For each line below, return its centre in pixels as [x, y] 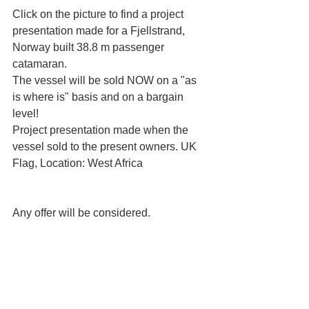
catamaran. [40, 64]
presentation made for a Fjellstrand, [100, 31]
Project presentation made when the [102, 130]
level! [26, 114]
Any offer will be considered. [81, 213]
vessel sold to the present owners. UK [106, 147]
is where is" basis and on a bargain [99, 97]
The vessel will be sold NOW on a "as [106, 81]
